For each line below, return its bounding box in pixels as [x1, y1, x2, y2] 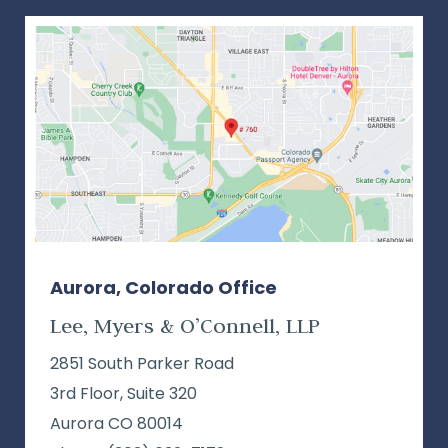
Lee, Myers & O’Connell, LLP [50, 312, 320, 340]
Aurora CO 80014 [50, 412, 183, 436]
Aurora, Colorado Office [50, 275, 277, 301]
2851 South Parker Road [50, 352, 234, 376]
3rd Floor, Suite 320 [50, 382, 197, 406]
